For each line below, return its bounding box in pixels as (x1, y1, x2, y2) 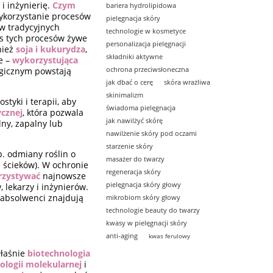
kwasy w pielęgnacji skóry (106, 218, 188, 227)
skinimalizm (106, 90, 144, 99)
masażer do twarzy (106, 154, 165, 163)
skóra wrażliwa (164, 77, 211, 87)
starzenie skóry (106, 141, 154, 151)
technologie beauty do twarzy (106, 205, 200, 214)
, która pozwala (23, 106, 84, 118)
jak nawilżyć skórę (106, 115, 163, 125)
